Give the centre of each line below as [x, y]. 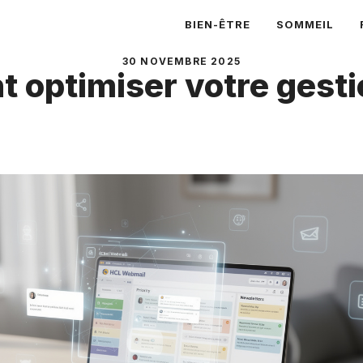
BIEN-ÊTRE [218, 24]
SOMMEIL [305, 24]
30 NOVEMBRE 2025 [181, 61]
